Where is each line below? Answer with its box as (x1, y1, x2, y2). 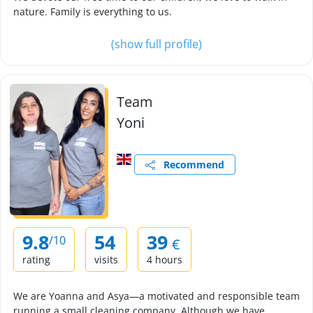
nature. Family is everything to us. (13, 5, 172, 18)
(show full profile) (111, 36, 202, 52)
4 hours (147, 253, 182, 266)
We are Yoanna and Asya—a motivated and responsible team (13, 289, 300, 303)
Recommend (155, 158, 225, 171)
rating (22, 253, 50, 266)
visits (94, 253, 118, 266)
